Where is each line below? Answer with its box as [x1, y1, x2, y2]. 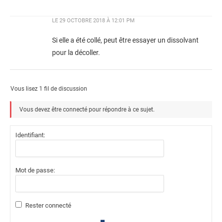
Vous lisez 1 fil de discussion [10, 85, 87, 92]
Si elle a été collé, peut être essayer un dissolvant [52, 36, 199, 45]
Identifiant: [15, 131, 45, 139]
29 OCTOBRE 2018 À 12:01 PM [59, 17, 135, 24]
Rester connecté [25, 201, 71, 209]
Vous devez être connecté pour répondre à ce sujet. [19, 106, 155, 113]
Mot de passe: [15, 166, 55, 174]
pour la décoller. [52, 48, 100, 57]
